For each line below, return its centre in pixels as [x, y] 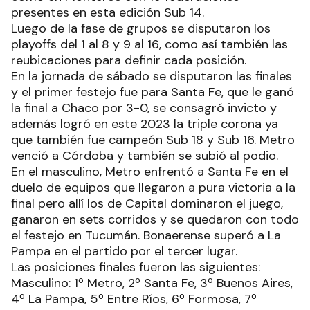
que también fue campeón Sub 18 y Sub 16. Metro [153, 139]
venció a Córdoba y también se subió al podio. [145, 155]
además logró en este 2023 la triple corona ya [145, 124]
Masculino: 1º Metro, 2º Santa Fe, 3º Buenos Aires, [152, 283]
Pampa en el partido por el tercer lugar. [124, 251]
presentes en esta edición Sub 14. [108, 12]
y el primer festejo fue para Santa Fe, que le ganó [153, 92]
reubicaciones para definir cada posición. [129, 60]
